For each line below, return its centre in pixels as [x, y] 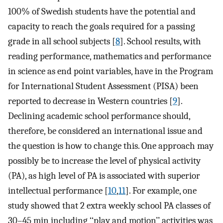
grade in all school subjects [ [62, 41]
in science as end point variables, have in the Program [111, 71]
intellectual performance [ [58, 190]
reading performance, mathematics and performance [110, 56]
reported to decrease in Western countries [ [90, 101]
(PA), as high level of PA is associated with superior [104, 175]
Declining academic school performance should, [99, 116]
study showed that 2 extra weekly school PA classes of [109, 205]
